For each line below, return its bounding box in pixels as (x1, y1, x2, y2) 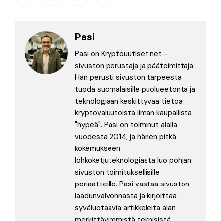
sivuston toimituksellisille (75, 167, 160, 177)
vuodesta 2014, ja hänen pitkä (75, 132, 176, 142)
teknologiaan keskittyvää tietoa (75, 96, 183, 106)
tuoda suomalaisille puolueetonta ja (75, 84, 195, 94)
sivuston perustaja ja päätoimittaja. (75, 61, 195, 71)
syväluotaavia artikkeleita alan (75, 203, 176, 213)
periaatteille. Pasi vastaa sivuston (75, 179, 189, 189)
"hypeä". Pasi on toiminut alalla (75, 120, 177, 130)
